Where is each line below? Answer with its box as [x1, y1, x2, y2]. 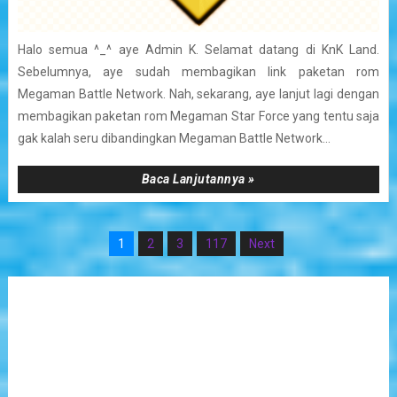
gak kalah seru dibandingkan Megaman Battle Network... [17, 130, 331, 145]
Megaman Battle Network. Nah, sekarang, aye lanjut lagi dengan [17, 86, 380, 101]
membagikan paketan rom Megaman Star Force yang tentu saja [17, 108, 380, 123]
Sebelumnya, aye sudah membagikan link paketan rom [17, 64, 380, 79]
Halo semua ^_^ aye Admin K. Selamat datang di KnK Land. [17, 42, 380, 57]
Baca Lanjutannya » [141, 171, 255, 186]
